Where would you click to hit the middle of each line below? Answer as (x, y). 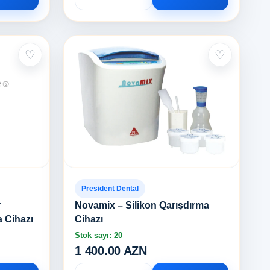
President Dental (110, 189)
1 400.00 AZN (111, 251)
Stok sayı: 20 (99, 235)
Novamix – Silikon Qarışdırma (142, 205)
